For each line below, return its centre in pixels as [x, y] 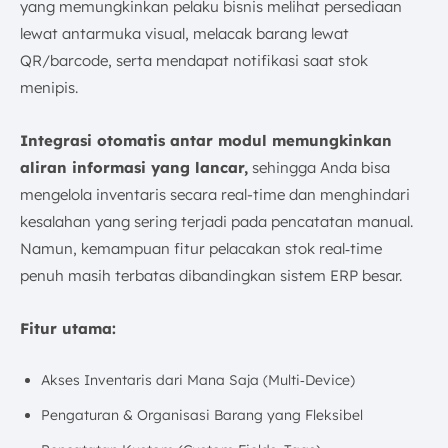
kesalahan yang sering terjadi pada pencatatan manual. [216, 221]
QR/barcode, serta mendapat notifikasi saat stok [194, 60]
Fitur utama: [68, 328]
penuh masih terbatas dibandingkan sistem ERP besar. [211, 275]
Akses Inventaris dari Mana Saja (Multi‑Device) [198, 379]
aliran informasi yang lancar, [134, 167]
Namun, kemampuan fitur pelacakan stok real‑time [201, 248]
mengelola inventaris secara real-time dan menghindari [215, 194]
